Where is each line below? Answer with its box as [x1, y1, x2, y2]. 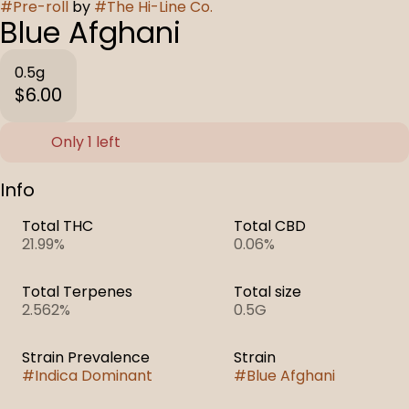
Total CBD [234, 215, 306, 236]
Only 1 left [51, 131, 121, 152]
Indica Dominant [35, 365, 152, 386]
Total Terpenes [22, 281, 132, 302]
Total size [234, 281, 301, 302]
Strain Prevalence [22, 347, 150, 368]
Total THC [22, 215, 93, 236]
